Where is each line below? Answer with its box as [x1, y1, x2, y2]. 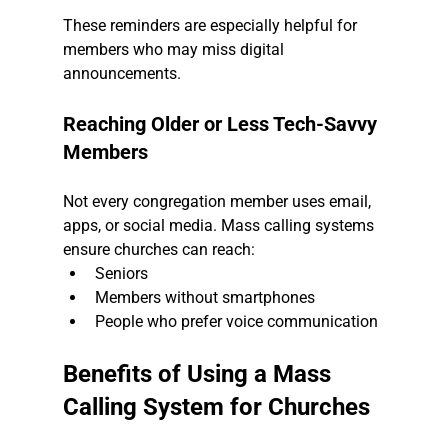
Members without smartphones [94, 288, 315, 308]
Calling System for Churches [62, 393, 370, 422]
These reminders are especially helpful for [62, 16, 361, 36]
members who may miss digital [62, 40, 288, 60]
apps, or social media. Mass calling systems [62, 216, 378, 236]
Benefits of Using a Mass [62, 360, 337, 389]
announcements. [62, 64, 181, 84]
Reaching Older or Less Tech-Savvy [62, 112, 382, 137]
